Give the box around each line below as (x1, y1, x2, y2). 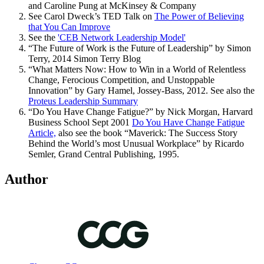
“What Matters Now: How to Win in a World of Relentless (28, 64, 246, 75)
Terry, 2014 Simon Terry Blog (28, 54, 141, 64)
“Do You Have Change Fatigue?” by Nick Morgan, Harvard (28, 107, 253, 117)
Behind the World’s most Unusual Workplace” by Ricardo (28, 138, 244, 149)
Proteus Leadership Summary (28, 96, 138, 107)
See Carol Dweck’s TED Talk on (28, 11, 154, 22)
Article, (28, 128, 56, 138)
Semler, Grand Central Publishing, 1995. (28, 149, 179, 160)
